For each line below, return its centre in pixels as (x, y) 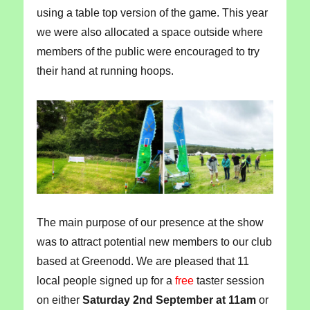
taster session (229, 281)
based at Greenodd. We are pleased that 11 (143, 262)
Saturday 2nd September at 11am (169, 300)
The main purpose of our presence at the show (150, 223)
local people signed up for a (106, 281)
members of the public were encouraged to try (148, 51)
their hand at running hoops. (105, 71)
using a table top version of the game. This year (152, 12)
